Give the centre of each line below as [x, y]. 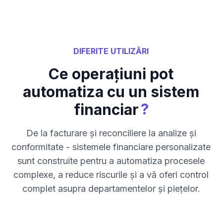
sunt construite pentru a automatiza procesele [111, 161]
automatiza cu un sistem [111, 91]
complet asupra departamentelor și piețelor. [111, 188]
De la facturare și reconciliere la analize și [111, 133]
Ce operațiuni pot [111, 74]
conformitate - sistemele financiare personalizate [111, 147]
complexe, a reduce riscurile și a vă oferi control [111, 174]
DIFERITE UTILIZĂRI [111, 51]
